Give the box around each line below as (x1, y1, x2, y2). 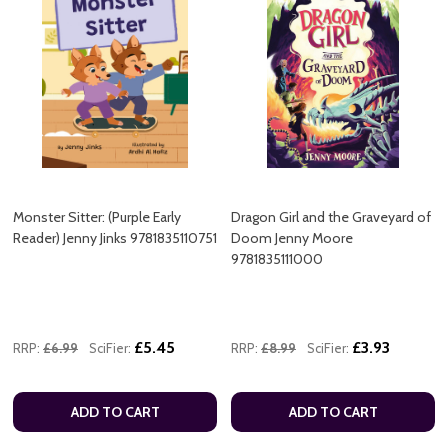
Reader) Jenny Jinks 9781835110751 (13, 228, 217, 247)
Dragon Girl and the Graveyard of (231, 207, 431, 226)
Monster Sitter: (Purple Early (13, 207, 181, 226)
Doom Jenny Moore (231, 228, 353, 247)
